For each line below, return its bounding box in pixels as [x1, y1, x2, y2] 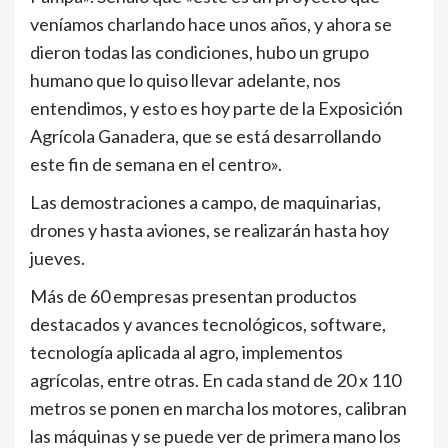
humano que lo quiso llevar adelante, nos [30, 69, 341, 92]
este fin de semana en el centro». [30, 153, 282, 176]
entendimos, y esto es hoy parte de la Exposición [30, 97, 403, 120]
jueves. [30, 247, 85, 270]
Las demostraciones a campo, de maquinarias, [30, 191, 381, 214]
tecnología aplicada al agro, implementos [30, 341, 343, 364]
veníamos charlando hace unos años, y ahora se [30, 13, 392, 36]
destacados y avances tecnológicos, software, [30, 313, 386, 336]
